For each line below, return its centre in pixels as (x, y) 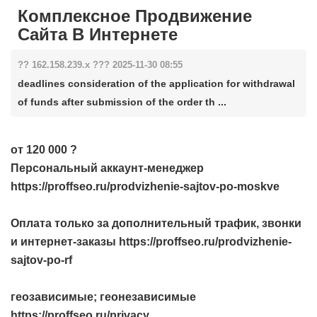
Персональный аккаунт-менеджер (107, 168)
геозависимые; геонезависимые (103, 296)
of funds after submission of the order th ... (122, 102)
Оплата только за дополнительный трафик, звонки (156, 223)
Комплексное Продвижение (135, 16)
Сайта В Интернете (98, 34)
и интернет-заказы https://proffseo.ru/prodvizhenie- (151, 241)
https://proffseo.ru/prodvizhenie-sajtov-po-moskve (145, 186)
